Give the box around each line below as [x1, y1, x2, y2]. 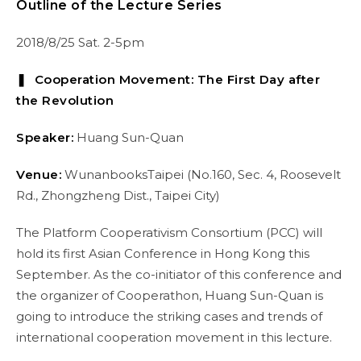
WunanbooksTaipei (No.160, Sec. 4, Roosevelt [61, 167, 341, 182]
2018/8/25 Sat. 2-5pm [16, 35, 144, 50]
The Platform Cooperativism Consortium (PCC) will [16, 225, 322, 240]
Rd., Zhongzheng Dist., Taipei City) [16, 188, 220, 203]
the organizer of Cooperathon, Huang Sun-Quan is [16, 288, 323, 303]
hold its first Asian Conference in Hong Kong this [16, 246, 309, 261]
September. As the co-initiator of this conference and [16, 267, 342, 282]
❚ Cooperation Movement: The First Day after [16, 72, 320, 87]
